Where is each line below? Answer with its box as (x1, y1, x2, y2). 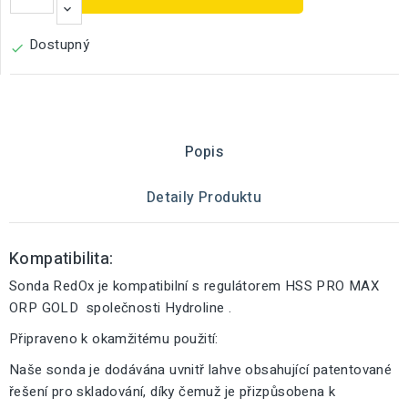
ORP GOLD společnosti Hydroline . (9, 298, 232, 318)
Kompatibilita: (9, 247, 114, 271)
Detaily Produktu (146, 187, 262, 209)
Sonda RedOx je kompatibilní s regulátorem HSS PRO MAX (9, 276, 380, 296)
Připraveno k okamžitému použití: (9, 329, 219, 349)
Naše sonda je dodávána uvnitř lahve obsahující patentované (9, 360, 393, 380)
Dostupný (29, 35, 90, 55)
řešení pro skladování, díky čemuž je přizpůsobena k (9, 382, 336, 402)
